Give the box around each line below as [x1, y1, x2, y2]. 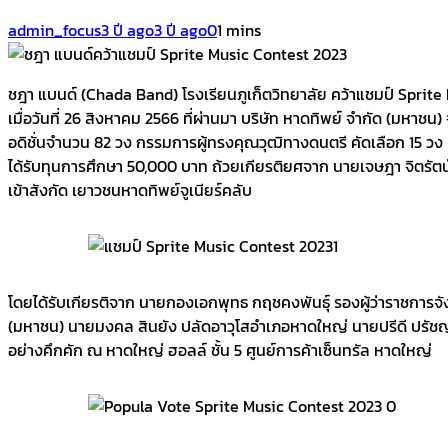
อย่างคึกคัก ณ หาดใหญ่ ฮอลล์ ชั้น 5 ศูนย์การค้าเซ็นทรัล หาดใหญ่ [8, 337, 432, 362]
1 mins [217, 17, 261, 42]
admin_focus [8, 17, 101, 42]
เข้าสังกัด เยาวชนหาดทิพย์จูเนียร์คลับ [8, 177, 252, 202]
